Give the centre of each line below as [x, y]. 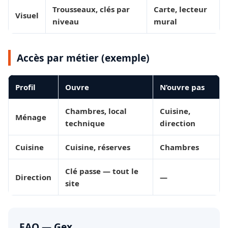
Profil [25, 87]
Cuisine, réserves [98, 147]
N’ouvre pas [182, 87]
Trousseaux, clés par [91, 9]
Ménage [31, 117]
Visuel [27, 16]
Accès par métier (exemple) [83, 58]
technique [85, 123]
